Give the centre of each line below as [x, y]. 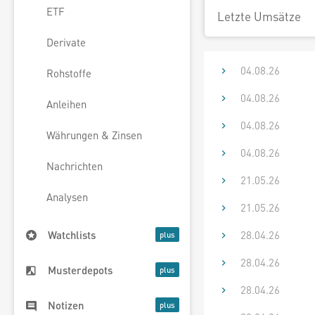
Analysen [67, 197]
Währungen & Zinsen [94, 135]
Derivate [66, 43]
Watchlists [72, 235]
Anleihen [66, 104]
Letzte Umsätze [259, 16]
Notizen [66, 306]
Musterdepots [80, 270]
